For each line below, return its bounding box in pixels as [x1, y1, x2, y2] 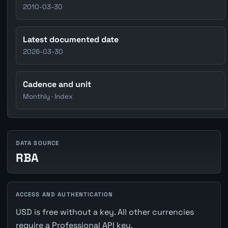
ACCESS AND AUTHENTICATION [15, 190, 113, 198]
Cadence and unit [23, 78, 92, 90]
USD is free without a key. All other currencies [15, 206, 194, 217]
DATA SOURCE [15, 139, 60, 147]
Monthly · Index [23, 92, 73, 101]
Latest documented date [23, 34, 119, 45]
